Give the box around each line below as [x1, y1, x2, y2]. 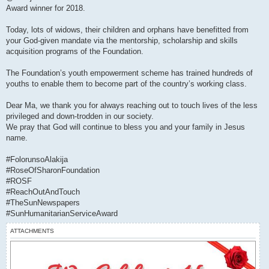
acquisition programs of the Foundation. [6, 47, 144, 56]
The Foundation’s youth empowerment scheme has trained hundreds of [6, 68, 253, 78]
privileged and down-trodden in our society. [6, 112, 154, 121]
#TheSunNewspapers [6, 198, 80, 208]
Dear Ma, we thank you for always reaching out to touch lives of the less [6, 101, 258, 110]
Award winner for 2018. [6, 4, 85, 13]
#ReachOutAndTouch [6, 187, 80, 197]
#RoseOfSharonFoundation [6, 166, 100, 175]
